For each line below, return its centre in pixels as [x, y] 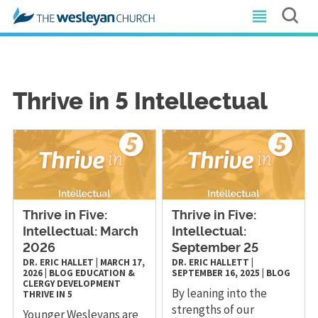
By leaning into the [220, 293]
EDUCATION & [105, 273]
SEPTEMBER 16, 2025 [216, 273]
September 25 [215, 248]
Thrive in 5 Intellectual [140, 103]
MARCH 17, [122, 262]
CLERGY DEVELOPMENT [71, 283]
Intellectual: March [80, 232]
